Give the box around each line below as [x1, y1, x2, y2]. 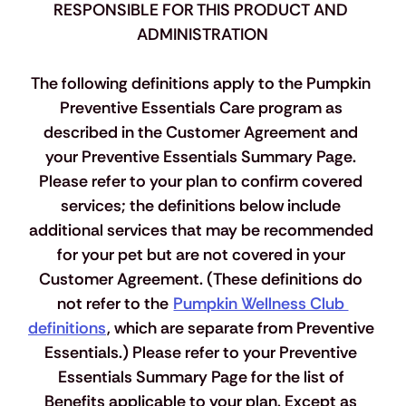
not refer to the [57, 293, 173, 315]
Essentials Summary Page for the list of [57, 366, 348, 389]
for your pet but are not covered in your [56, 244, 349, 266]
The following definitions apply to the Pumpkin [31, 72, 375, 95]
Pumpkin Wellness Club [173, 293, 349, 315]
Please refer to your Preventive [129, 342, 362, 364]
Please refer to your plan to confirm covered [39, 170, 367, 193]
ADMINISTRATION [137, 24, 269, 46]
